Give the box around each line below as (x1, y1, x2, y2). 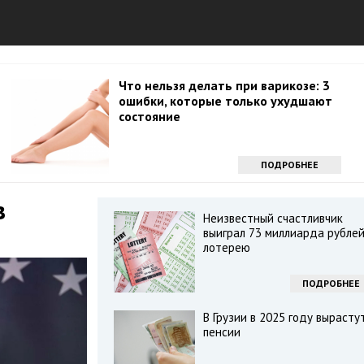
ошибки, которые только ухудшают (119, 93, 332, 109)
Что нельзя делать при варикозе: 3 (119, 77, 330, 93)
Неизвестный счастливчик (202, 210, 343, 226)
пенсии (202, 324, 240, 340)
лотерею (202, 240, 250, 255)
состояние (119, 108, 180, 124)
